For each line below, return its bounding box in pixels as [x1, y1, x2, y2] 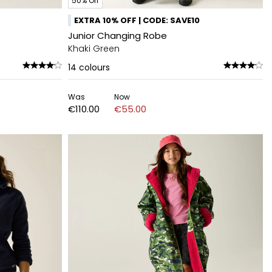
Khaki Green [68, 42, 120, 55]
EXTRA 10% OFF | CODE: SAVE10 [74, 15, 200, 26]
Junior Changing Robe [68, 29, 167, 42]
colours [79, 61, 110, 73]
